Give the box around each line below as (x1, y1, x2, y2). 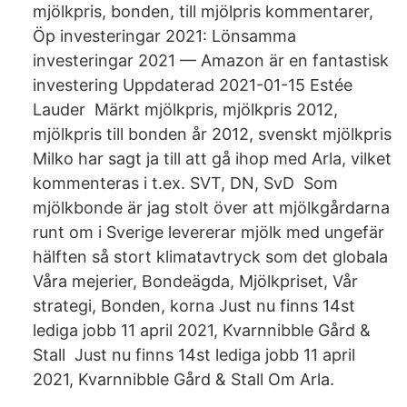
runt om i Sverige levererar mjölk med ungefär (33, 223, 384, 242)
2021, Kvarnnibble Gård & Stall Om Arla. (33, 370, 334, 389)
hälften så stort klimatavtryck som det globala (33, 247, 392, 266)
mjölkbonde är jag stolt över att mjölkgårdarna (33, 198, 390, 217)
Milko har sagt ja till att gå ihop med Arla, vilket (33, 149, 392, 168)
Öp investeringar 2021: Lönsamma (33, 26, 296, 45)
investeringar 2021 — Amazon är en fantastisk (33, 51, 389, 70)
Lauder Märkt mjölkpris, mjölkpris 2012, (33, 100, 338, 119)
